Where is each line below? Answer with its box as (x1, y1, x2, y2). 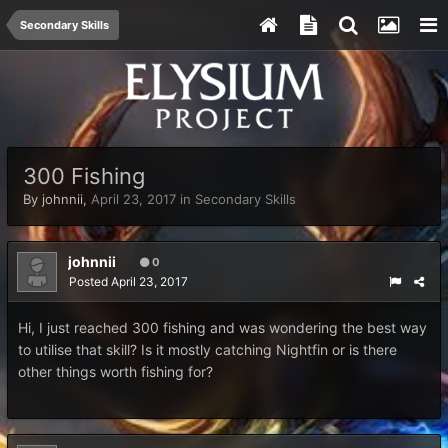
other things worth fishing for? (18, 363, 213, 380)
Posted (69, 274, 111, 289)
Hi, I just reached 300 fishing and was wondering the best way (18, 319, 427, 336)
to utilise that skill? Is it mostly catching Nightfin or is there (18, 341, 397, 358)
